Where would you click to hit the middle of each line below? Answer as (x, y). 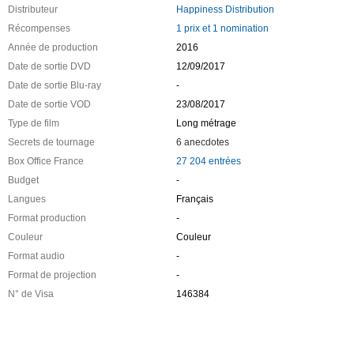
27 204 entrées (208, 162)
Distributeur (33, 10)
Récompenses (39, 29)
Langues (27, 200)
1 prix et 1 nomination (222, 29)
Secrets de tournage (51, 143)
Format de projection (52, 275)
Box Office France (46, 162)
